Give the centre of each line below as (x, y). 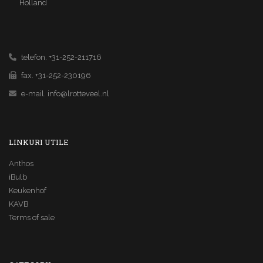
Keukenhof (28, 190)
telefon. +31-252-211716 (60, 57)
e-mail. (33, 94)
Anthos (21, 163)
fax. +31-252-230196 (55, 75)
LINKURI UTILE (39, 142)
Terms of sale (32, 218)
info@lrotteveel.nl (78, 94)
